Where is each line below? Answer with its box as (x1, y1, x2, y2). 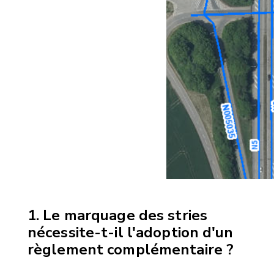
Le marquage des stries (43, 205, 208, 225)
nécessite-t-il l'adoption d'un (28, 222, 234, 242)
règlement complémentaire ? (28, 239, 234, 259)
